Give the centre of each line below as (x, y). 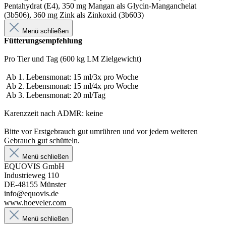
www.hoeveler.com (35, 202)
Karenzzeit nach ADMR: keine (53, 113)
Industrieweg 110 (32, 175)
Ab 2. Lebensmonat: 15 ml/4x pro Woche (71, 86)
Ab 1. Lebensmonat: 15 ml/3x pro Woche (71, 77)
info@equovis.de (31, 193)
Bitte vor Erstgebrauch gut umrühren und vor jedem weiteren (101, 131)
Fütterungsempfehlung (43, 40)
